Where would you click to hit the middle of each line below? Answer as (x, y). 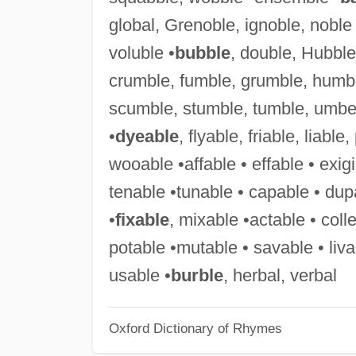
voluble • (141, 52)
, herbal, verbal (280, 275)
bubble (202, 52)
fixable (142, 219)
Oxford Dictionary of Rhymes (195, 329)
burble (197, 275)
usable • (139, 275)
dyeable (147, 136)
